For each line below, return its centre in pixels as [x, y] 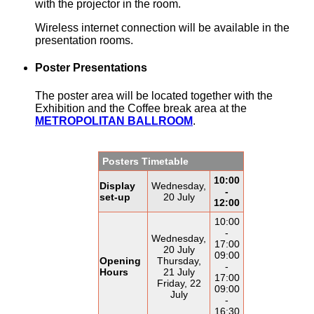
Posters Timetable [145, 161]
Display [117, 185]
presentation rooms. [84, 40]
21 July [179, 272]
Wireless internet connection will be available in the [162, 27]
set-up [115, 197]
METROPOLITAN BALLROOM [114, 121]
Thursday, [179, 260]
